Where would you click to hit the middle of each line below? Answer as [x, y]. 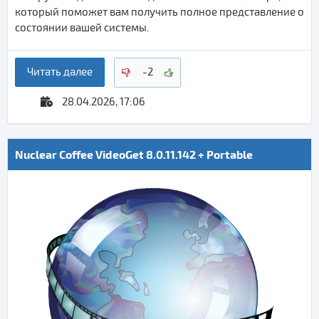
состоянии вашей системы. [83, 27]
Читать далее [60, 72]
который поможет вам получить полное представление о [159, 12]
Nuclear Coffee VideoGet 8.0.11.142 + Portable [134, 154]
